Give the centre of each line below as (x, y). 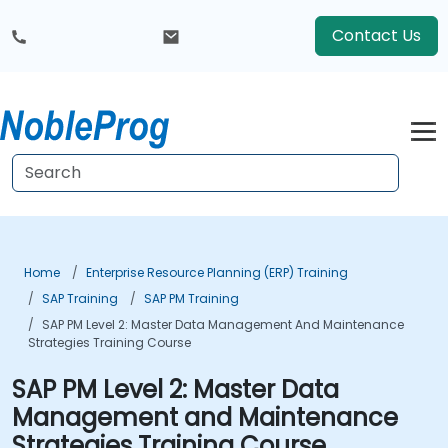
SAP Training (80, 298)
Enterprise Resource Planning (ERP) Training (217, 272)
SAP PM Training (191, 298)
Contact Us (376, 35)
